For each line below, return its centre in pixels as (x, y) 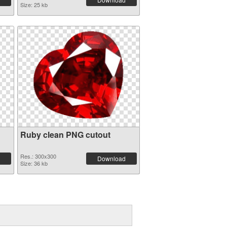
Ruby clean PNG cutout (65, 135)
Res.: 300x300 (38, 156)
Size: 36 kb (34, 163)
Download (111, 158)
